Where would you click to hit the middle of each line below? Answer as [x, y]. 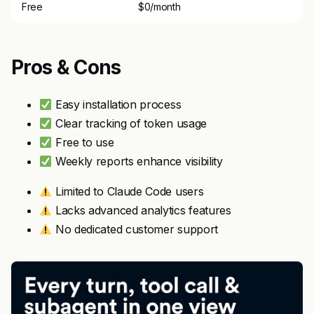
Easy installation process [117, 105]
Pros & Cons [66, 68]
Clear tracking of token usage [129, 124]
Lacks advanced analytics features [142, 211]
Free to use [83, 143]
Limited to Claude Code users [128, 192]
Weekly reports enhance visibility [137, 162]
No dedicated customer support [135, 230]
